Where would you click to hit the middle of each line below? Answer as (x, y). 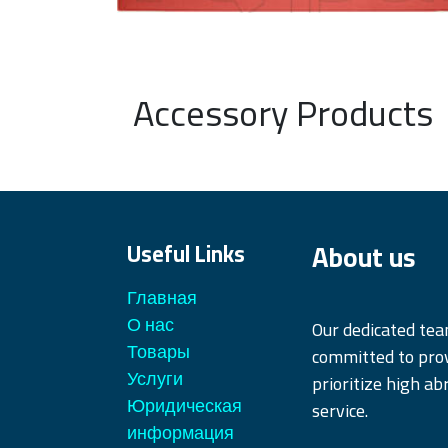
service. (342, 411)
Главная (162, 298)
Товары (158, 352)
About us (364, 257)
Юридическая (184, 406)
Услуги (155, 379)
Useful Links (186, 254)
